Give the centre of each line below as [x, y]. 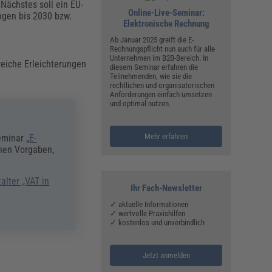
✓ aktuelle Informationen [149, 205]
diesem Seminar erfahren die [154, 67]
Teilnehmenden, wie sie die [151, 76]
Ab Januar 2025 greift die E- [152, 40]
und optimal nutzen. [141, 104]
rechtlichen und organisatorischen [162, 86]
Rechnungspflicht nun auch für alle [163, 49]
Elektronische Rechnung [166, 24]
